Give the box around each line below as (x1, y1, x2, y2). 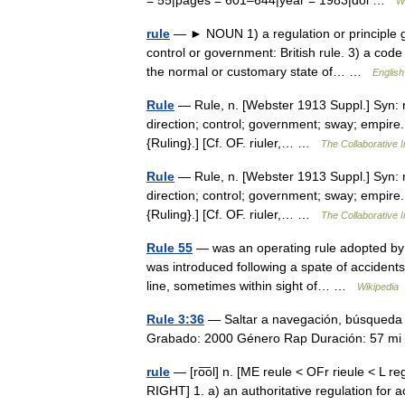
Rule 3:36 (146, 312, 204, 326)
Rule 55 (146, 240, 193, 255)
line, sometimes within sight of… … (146, 278, 357, 293)
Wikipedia (357, 281, 399, 292)
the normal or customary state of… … (146, 64, 372, 79)
